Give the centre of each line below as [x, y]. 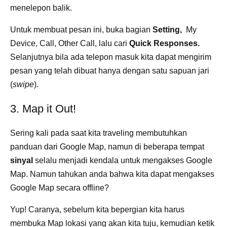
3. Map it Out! [43, 108]
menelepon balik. [42, 8]
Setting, [168, 29]
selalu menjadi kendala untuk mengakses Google [123, 160]
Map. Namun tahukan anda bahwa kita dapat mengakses [112, 174]
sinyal [22, 160]
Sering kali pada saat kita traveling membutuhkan [99, 133]
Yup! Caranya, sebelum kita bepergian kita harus [97, 209]
